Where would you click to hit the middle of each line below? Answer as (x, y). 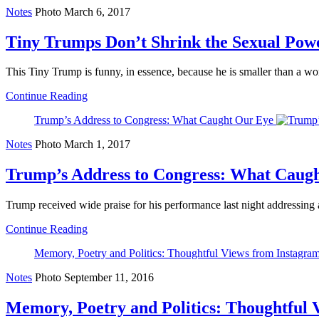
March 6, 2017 (97, 11)
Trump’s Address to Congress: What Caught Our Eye (154, 120)
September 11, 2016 (109, 278)
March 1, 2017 (97, 145)
